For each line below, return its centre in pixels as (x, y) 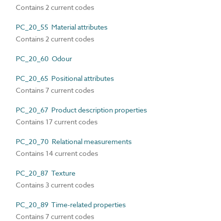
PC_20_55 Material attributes (62, 27)
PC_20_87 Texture (46, 173)
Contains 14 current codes (57, 153)
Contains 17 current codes (57, 122)
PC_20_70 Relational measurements (74, 141)
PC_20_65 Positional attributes (65, 78)
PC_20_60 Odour (44, 58)
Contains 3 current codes (55, 185)
